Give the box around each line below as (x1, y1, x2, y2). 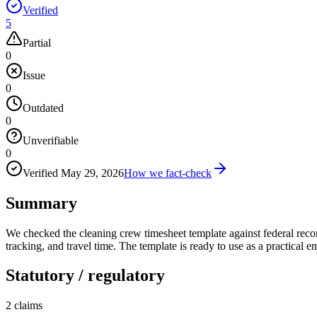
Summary (6, 193, 77, 212)
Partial (23, 36, 51, 49)
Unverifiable (23, 134, 79, 146)
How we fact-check (124, 166, 212, 179)
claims (14, 299, 42, 312)
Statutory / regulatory (6, 266, 165, 285)
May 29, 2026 (61, 166, 124, 179)
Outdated (23, 101, 64, 114)
